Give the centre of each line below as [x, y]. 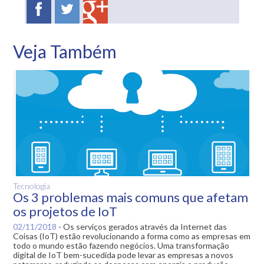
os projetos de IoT [65, 211]
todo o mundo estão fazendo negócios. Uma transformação [121, 245]
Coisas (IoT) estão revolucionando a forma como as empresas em [132, 236]
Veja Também [65, 51]
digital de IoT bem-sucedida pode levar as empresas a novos [123, 255]
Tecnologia [32, 186]
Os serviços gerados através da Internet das [145, 226]
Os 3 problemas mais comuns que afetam [131, 197]
